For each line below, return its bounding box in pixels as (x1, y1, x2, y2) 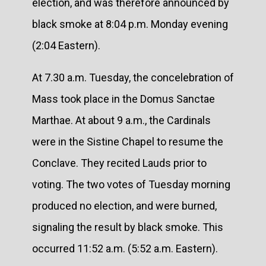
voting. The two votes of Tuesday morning (32, 178, 230, 191)
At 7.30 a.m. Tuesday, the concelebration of (32, 71, 234, 84)
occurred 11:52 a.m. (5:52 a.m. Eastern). (32, 242, 218, 255)
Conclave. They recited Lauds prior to (32, 156, 207, 169)
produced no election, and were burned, (32, 199, 217, 212)
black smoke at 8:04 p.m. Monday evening (32, 17, 228, 30)
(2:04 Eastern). (32, 39, 100, 52)
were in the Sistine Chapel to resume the (32, 135, 223, 148)
